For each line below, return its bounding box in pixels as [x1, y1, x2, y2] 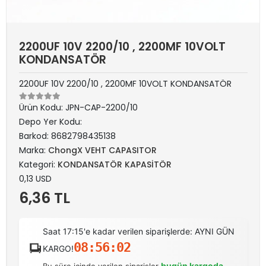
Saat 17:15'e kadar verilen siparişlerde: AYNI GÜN [43, 226, 235, 236]
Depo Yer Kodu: [19, 115, 82, 128]
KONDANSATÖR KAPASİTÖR [58, 158, 172, 170]
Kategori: [19, 158, 58, 170]
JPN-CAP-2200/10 [65, 101, 138, 113]
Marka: [19, 144, 48, 156]
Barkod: [19, 129, 51, 142]
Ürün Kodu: [19, 101, 65, 113]
